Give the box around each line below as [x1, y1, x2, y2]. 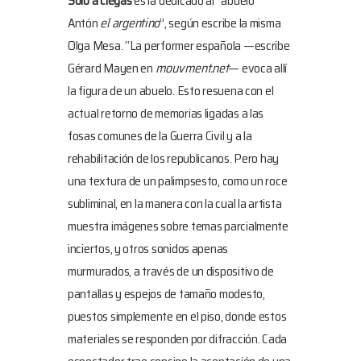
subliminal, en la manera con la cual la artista [68, 193, 282, 214]
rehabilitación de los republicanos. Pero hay [68, 147, 280, 168]
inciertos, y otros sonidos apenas [68, 238, 229, 259]
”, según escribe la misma [160, 12, 281, 33]
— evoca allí [228, 57, 288, 78]
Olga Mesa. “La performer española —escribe [68, 35, 290, 56]
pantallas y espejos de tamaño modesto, [68, 283, 265, 304]
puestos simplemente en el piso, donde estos [68, 305, 287, 326]
